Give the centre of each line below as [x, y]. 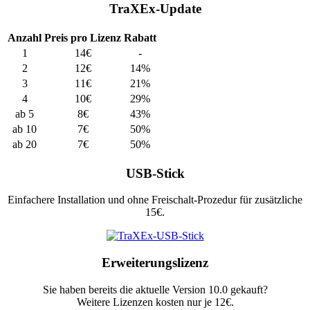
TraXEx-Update [155, 9]
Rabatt [140, 38]
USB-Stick [155, 173]
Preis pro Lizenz [83, 38]
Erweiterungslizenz [155, 263]
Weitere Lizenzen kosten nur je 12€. [155, 302]
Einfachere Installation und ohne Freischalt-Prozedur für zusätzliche [155, 200]
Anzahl [25, 38]
